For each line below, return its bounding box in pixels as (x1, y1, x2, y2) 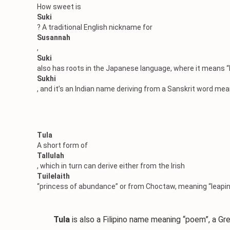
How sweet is (37, 3, 81, 11)
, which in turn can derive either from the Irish (37, 162, 185, 170)
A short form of (37, 141, 88, 149)
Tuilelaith (37, 172, 70, 180)
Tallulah (37, 151, 64, 160)
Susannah (37, 33, 70, 42)
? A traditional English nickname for (37, 23, 152, 31)
